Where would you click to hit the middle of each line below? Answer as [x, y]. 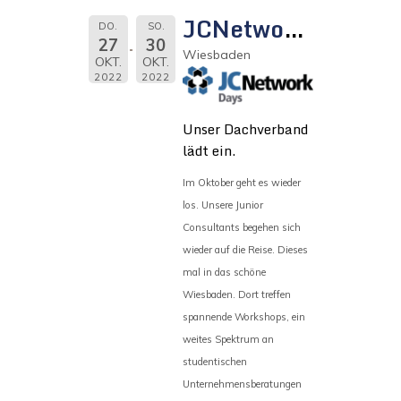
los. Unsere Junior [222, 205]
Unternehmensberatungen [242, 384]
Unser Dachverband [245, 128]
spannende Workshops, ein [243, 316]
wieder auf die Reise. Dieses [245, 249]
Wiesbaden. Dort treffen [236, 294]
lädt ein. [209, 150]
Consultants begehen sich [241, 227]
